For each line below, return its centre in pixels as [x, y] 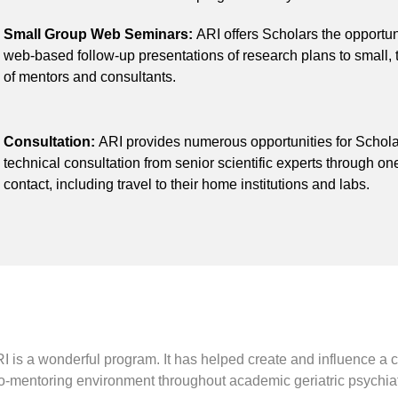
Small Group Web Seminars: [100, 35]
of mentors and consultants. [90, 77]
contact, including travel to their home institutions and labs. [187, 185]
